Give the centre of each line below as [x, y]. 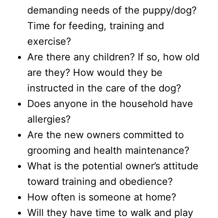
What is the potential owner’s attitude [113, 166]
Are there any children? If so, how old [113, 57]
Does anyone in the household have [110, 103]
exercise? [49, 41]
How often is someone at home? [102, 197]
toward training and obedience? [100, 181]
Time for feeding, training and [96, 26]
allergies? [49, 119]
